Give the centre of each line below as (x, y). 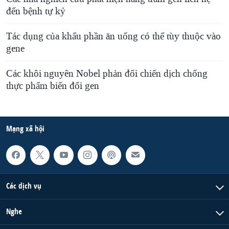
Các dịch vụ (24, 186)
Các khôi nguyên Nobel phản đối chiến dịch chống (107, 74)
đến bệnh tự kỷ (36, 12)
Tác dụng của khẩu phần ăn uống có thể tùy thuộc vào (113, 37)
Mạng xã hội (25, 129)
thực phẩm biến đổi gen (53, 86)
